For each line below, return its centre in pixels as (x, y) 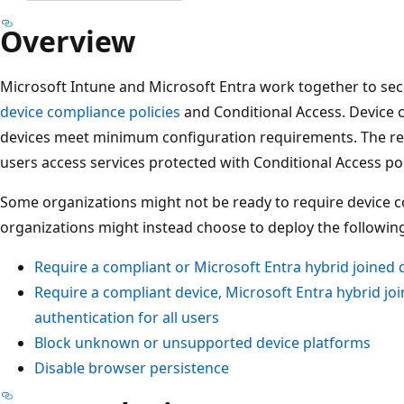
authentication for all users (127, 317)
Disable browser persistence (132, 367)
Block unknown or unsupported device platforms (202, 342)
